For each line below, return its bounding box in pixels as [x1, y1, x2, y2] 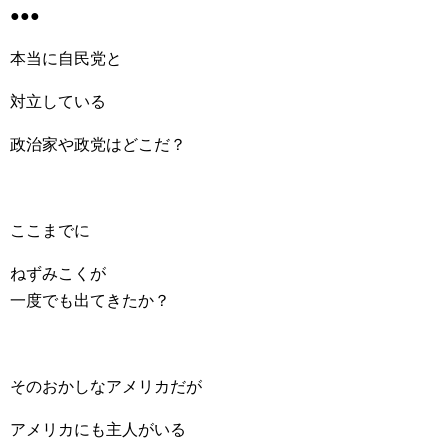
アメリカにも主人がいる [10, 421, 186, 438]
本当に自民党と [10, 50, 122, 67]
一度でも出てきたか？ [10, 292, 170, 309]
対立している [10, 93, 106, 110]
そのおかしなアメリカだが [10, 378, 202, 395]
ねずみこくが [10, 265, 106, 282]
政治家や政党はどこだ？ [10, 136, 186, 153]
